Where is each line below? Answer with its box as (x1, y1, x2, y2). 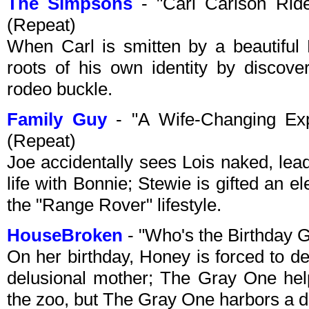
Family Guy (7, 109, 107, 130)
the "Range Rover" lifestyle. (7, 195, 221, 216)
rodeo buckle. (7, 79, 112, 100)
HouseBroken (7, 225, 123, 246)
